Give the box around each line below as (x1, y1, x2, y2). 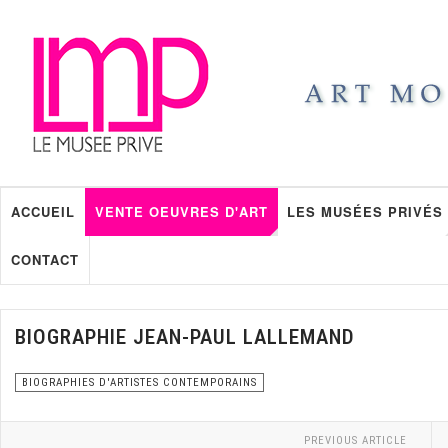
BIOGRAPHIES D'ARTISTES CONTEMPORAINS (22, 376, 257, 389)
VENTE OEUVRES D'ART (95, 202, 268, 221)
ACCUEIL (11, 202, 75, 221)
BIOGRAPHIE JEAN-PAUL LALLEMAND (15, 325, 355, 349)
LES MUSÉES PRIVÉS (287, 202, 443, 221)
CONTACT (11, 250, 79, 269)
